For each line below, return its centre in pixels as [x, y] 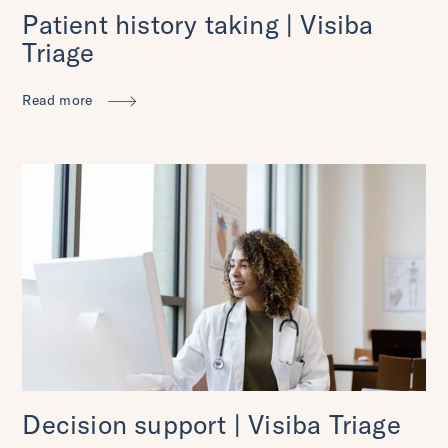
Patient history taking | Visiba [198, 24]
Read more [59, 99]
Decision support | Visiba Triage [211, 424]
